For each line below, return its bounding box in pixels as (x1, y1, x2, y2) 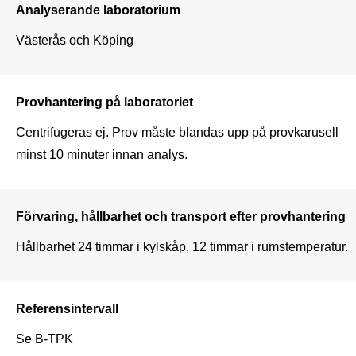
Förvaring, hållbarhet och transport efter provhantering (16, 208, 346, 223)
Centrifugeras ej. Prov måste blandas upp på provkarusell (16, 124, 339, 139)
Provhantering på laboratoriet (16, 94, 193, 109)
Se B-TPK (16, 331, 73, 346)
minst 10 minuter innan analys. (16, 146, 188, 161)
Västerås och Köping (16, 32, 133, 47)
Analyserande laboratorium (16, 2, 180, 17)
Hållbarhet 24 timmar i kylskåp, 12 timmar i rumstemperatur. (16, 238, 348, 253)
